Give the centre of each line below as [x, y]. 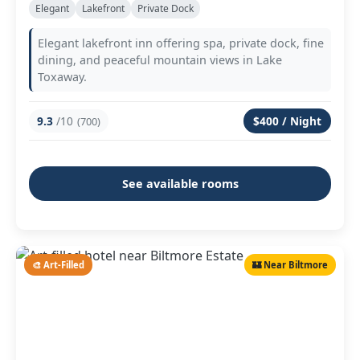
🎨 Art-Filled [58, 265]
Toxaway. [62, 77]
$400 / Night [287, 121]
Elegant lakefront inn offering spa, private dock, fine [181, 43]
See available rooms [180, 184]
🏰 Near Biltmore [290, 265]
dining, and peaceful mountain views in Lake [160, 60]
